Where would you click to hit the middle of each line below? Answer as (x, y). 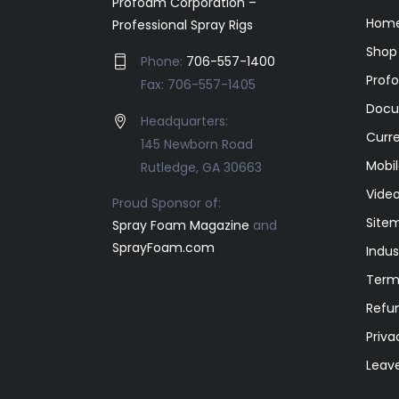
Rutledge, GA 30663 (201, 168)
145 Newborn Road (197, 145)
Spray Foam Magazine (181, 226)
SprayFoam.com (163, 248)
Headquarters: (184, 122)
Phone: (163, 62)
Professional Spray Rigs (183, 25)
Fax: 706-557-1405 (198, 85)
